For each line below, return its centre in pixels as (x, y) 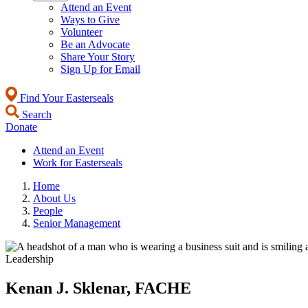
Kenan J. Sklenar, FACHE (98, 288)
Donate (21, 127)
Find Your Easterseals (65, 98)
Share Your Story (98, 57)
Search (35, 114)
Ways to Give (90, 20)
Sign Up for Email (100, 69)
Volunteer (81, 32)
